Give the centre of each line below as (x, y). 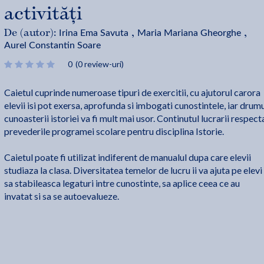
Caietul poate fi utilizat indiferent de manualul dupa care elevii (127, 157)
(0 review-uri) (99, 64)
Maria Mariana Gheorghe (189, 32)
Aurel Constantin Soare (52, 45)
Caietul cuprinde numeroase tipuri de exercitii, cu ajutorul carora (132, 93)
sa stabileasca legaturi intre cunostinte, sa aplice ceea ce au (122, 183)
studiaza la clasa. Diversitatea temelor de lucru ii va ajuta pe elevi (133, 170)
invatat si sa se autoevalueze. (61, 196)
